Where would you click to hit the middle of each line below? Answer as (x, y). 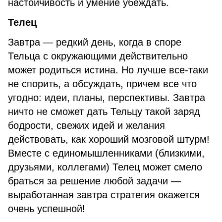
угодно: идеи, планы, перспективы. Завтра (107, 98)
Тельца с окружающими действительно (98, 56)
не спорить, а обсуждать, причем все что (102, 84)
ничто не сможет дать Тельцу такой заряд (104, 111)
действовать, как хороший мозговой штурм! (109, 139)
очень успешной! (47, 209)
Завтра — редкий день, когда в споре (95, 42)
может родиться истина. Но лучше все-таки (108, 70)
